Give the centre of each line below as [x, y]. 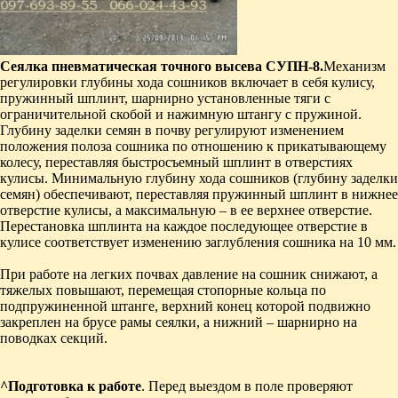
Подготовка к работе [75, 386]
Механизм [354, 66]
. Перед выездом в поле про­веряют [247, 386]
